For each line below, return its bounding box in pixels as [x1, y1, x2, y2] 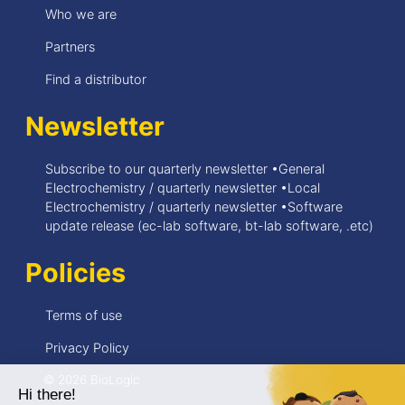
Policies [25, 256, 126, 288]
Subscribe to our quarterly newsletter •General [45, 160, 325, 176]
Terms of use [45, 306, 122, 323]
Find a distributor [45, 71, 146, 87]
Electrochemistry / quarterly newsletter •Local [45, 179, 320, 195]
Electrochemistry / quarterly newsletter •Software [45, 198, 343, 214]
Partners [45, 38, 95, 54]
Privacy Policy [45, 339, 129, 355]
